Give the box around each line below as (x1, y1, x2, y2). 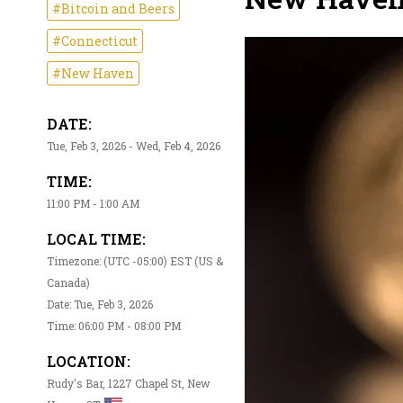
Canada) (47, 275, 90, 291)
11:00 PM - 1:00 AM (47, 196, 139, 211)
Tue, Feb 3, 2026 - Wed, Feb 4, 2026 (47, 139, 220, 154)
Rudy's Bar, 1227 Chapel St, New (47, 376, 210, 391)
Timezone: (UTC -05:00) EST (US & (47, 254, 223, 269)
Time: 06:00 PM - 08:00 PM (47, 318, 181, 334)
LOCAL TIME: (47, 229, 146, 249)
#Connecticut (52, 32, 138, 50)
